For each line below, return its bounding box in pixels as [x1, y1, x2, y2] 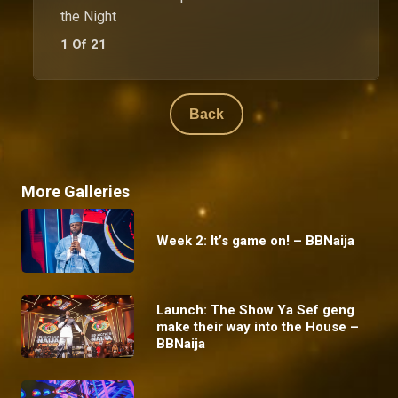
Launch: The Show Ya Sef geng [155, 301, 354, 318]
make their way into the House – [155, 318, 359, 335]
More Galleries [21, 182, 130, 202]
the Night [60, 8, 116, 26]
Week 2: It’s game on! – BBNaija [155, 233, 354, 250]
